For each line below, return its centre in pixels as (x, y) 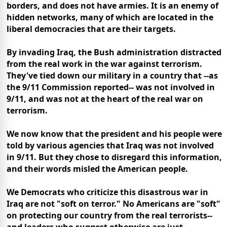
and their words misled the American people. (97, 169)
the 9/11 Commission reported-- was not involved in (111, 87)
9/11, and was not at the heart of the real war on (105, 99)
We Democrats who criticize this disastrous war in (107, 192)
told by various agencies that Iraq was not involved (110, 146)
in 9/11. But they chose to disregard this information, (114, 157)
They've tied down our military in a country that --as (112, 76)
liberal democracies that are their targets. (91, 29)
